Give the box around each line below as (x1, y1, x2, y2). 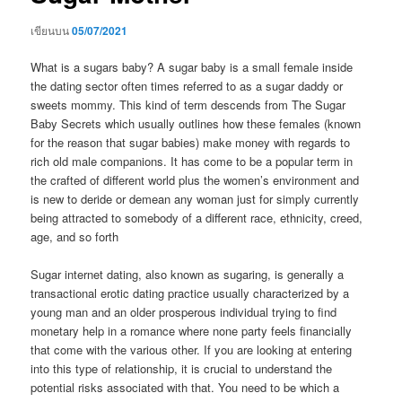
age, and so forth (31, 228, 119, 246)
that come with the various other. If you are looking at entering (31, 341, 353, 359)
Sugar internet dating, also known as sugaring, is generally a (31, 266, 345, 284)
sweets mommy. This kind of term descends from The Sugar (31, 96, 346, 114)
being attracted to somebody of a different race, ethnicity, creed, (31, 209, 363, 227)
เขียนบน (31, 22, 73, 39)
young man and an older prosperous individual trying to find (31, 303, 337, 321)
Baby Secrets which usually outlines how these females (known (31, 115, 362, 133)
